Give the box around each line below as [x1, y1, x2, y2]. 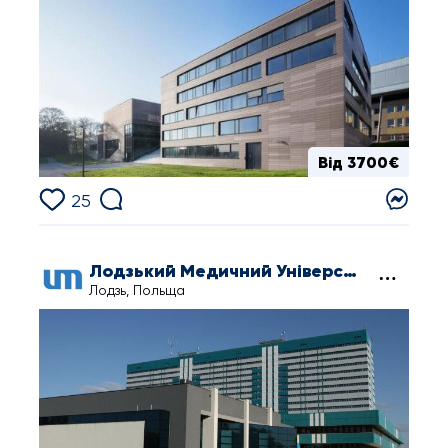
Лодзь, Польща [89, 281, 185, 298]
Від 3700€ [318, 151, 399, 172]
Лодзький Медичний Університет [343, 259, 357, 282]
